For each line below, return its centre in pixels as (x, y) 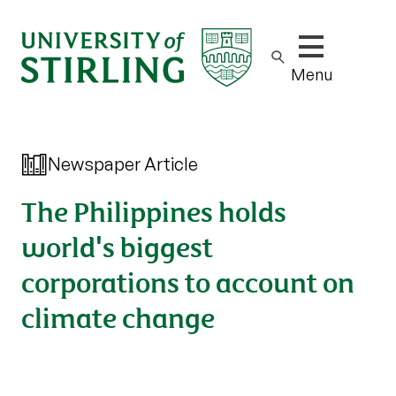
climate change (118, 316)
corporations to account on (188, 281)
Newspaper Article (123, 164)
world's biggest (117, 245)
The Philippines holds (154, 210)
